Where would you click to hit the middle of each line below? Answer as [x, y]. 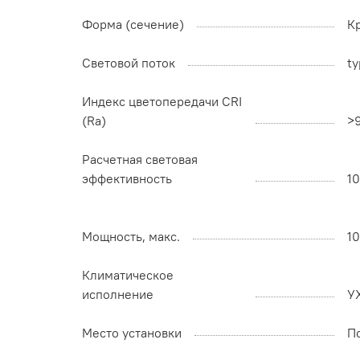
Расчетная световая [140, 160]
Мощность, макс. [131, 237]
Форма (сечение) [133, 25]
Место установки [132, 333]
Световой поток [129, 63]
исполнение [118, 295]
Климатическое [128, 275]
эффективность [127, 179]
